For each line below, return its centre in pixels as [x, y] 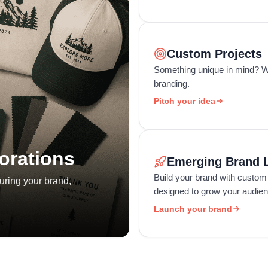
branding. [172, 83]
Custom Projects [214, 54]
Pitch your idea [185, 101]
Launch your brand [193, 208]
